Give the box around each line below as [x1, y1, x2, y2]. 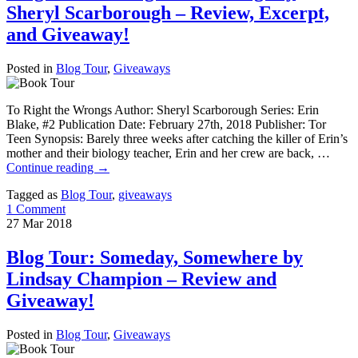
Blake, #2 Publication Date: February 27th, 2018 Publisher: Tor [6, 117, 326, 132]
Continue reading [6, 161, 97, 175]
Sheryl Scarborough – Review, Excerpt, [6, 2, 329, 24]
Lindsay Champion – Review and [6, 268, 276, 290]
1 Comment [6, 202, 66, 217]
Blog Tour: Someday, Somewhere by [6, 247, 303, 268]
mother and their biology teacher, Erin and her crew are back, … [6, 146, 330, 161]
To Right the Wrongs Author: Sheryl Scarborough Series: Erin [6, 103, 319, 117]
